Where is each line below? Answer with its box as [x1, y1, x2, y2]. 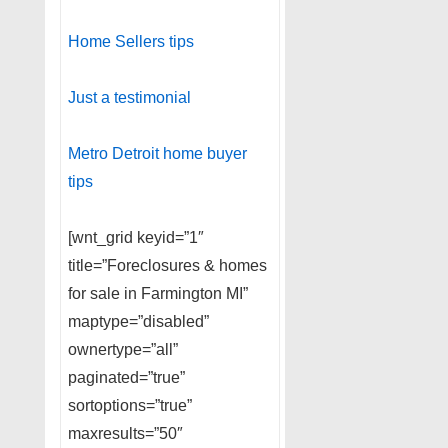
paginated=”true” [68, 369, 185, 386]
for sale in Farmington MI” [68, 285, 248, 302]
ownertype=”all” [68, 341, 178, 358]
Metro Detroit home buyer [68, 145, 247, 162]
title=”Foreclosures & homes [68, 257, 267, 274]
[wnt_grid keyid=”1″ [68, 229, 204, 246]
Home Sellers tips [68, 33, 194, 50]
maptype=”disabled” [68, 313, 209, 330]
